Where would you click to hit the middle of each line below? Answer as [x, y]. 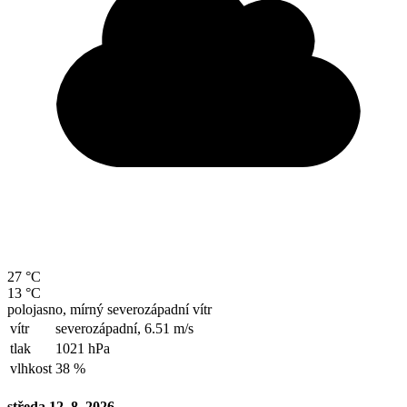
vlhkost [31, 368]
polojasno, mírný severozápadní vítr [109, 309]
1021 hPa [83, 348]
